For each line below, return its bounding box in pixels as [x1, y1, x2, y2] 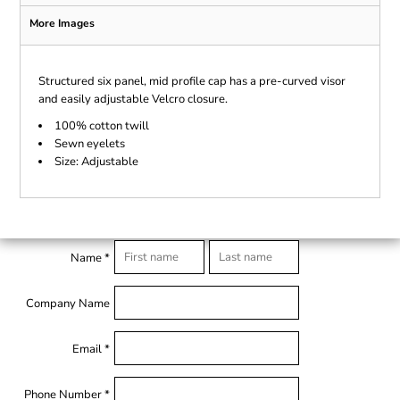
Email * [72, 340, 110, 357]
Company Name [26, 295, 110, 312]
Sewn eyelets [54, 136, 125, 153]
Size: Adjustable [54, 154, 138, 171]
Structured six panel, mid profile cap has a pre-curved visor [37, 73, 346, 90]
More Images [29, 16, 95, 31]
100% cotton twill [54, 118, 149, 135]
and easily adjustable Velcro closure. [37, 91, 228, 108]
